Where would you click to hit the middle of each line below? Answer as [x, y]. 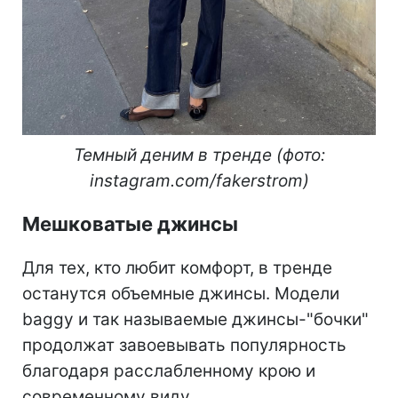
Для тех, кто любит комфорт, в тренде [177, 268]
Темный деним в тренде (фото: [199, 155]
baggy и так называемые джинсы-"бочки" [195, 320]
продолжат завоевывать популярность [184, 346]
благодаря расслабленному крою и [169, 371]
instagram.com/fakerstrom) [199, 181]
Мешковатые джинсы [130, 224]
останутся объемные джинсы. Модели [181, 294]
